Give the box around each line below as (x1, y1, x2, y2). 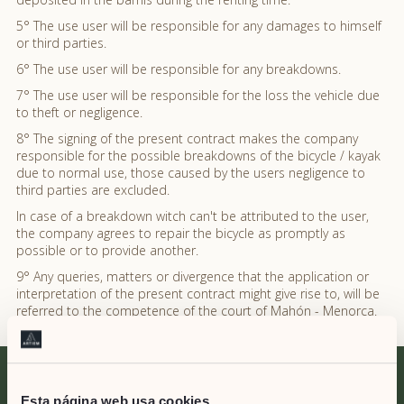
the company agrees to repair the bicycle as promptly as (16, 225, 345, 243)
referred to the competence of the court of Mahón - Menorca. (16, 302, 377, 320)
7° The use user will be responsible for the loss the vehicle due (16, 87, 380, 105)
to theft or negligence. (16, 104, 142, 122)
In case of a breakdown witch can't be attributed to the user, (16, 207, 369, 225)
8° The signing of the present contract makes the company (16, 130, 358, 148)
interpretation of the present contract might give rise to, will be (16, 285, 380, 303)
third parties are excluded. (16, 181, 170, 199)
